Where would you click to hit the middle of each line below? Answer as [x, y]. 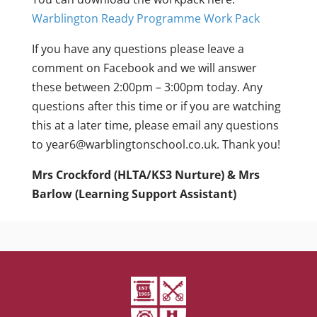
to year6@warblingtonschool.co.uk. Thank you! [156, 144]
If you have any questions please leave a [138, 49]
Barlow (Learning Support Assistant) [134, 194]
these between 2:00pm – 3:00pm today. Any [147, 87]
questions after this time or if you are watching [156, 106]
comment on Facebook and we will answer [144, 68]
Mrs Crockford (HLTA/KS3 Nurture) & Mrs [145, 175]
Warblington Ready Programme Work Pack [145, 18]
